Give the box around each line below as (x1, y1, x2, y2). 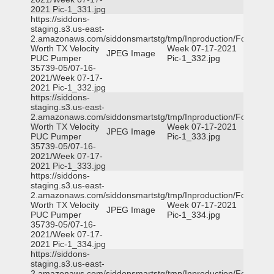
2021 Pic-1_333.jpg (31, 161, 106, 171)
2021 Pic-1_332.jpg (31, 83, 106, 92)
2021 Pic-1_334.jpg (31, 239, 106, 249)
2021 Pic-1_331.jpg (31, 4, 106, 14)
